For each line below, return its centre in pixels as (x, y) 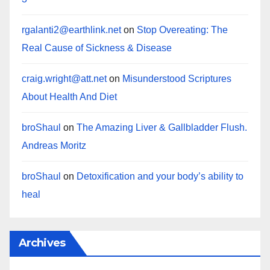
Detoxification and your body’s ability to (160, 177)
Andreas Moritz (54, 146)
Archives (42, 243)
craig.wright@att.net (64, 79)
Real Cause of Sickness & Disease (97, 48)
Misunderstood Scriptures (177, 79)
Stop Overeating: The (182, 30)
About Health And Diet (69, 97)
